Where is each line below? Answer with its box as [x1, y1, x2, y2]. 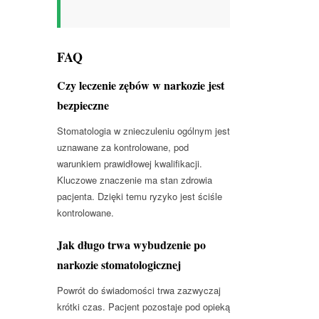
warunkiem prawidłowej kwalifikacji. [57, 156, 202, 170]
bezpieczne [57, 96, 109, 113]
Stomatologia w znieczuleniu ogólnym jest [57, 123, 230, 137]
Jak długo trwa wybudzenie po [57, 236, 206, 253]
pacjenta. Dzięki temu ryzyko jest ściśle [57, 189, 222, 203]
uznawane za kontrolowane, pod [57, 140, 189, 154]
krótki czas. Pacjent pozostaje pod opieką [57, 299, 230, 313]
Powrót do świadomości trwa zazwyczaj [57, 283, 221, 297]
